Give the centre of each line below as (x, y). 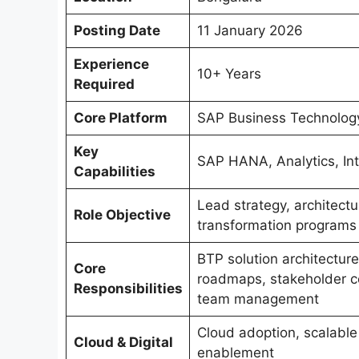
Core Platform (120, 118)
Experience (111, 65)
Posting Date (117, 31)
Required (104, 85)
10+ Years (229, 74)
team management (258, 299)
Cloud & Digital (123, 343)
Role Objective (122, 215)
